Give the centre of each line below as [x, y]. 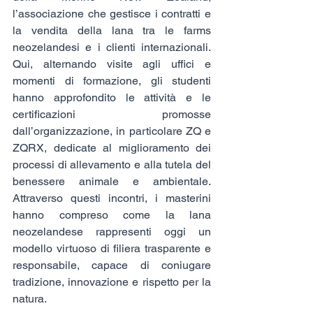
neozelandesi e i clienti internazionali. [112, 47]
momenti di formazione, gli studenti [112, 80]
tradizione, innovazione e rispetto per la [112, 282]
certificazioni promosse [112, 114]
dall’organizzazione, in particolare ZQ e [112, 131]
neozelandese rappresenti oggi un [112, 231]
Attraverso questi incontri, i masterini [112, 198]
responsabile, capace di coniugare [112, 265]
